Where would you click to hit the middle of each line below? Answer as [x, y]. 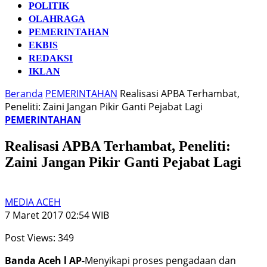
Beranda [24, 94]
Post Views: [30, 237]
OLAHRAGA [57, 19]
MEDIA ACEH [33, 202]
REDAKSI [51, 58]
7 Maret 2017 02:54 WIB [57, 215]
